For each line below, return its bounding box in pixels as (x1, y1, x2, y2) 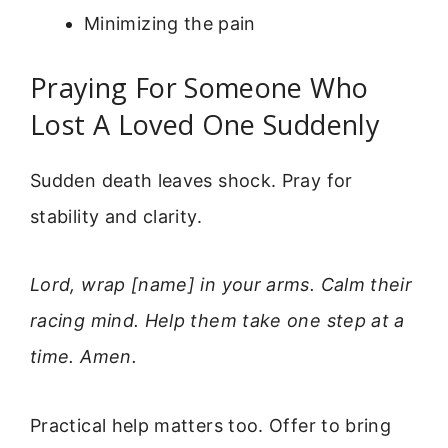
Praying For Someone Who (30, 68, 369, 106)
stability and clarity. (30, 205, 202, 227)
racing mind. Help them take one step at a (30, 310, 405, 332)
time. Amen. (30, 346, 137, 368)
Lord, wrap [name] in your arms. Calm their (30, 274, 413, 296)
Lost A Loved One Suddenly (30, 105, 380, 143)
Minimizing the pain (84, 12, 256, 34)
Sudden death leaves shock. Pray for (30, 169, 353, 191)
